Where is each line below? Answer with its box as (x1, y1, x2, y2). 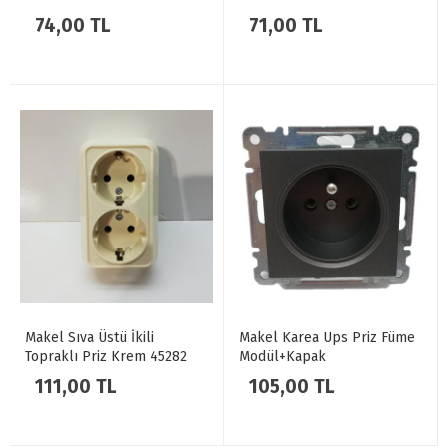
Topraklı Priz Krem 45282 (25, 348, 187, 365)
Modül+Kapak (239, 348, 326, 365)
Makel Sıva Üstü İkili (25, 329, 154, 346)
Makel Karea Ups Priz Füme (239, 329, 415, 346)
